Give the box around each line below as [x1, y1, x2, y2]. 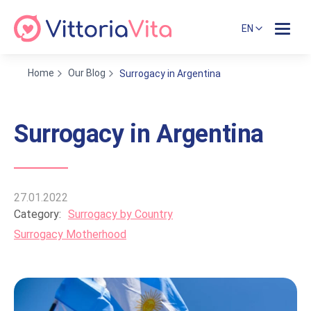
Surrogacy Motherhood [14, 228, 126, 241]
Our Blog [68, 67, 106, 78]
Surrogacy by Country [68, 208, 173, 221]
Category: [14, 208, 61, 221]
